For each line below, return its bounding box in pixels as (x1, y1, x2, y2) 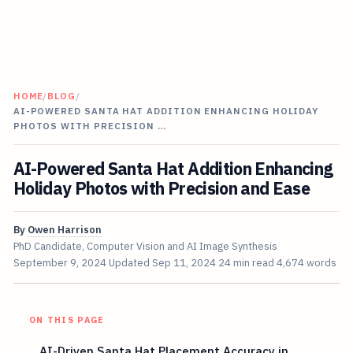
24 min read (217, 256, 274, 270)
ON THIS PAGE (28, 314, 105, 326)
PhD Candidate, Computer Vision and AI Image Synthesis (13, 240, 277, 254)
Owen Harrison (27, 223, 102, 237)
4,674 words (276, 256, 336, 270)
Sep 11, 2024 (151, 256, 216, 270)
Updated (108, 256, 152, 270)
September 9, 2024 (13, 256, 106, 270)
